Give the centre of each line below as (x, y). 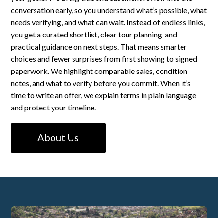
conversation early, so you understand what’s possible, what (109, 10)
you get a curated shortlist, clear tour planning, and (94, 35)
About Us (58, 137)
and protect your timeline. (54, 108)
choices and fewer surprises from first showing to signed (104, 59)
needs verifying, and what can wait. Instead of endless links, (108, 22)
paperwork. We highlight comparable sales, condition (99, 71)
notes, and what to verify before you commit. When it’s (101, 83)
